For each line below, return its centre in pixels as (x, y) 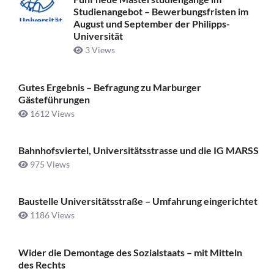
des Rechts (42, 264)
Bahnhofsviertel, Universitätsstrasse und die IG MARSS (139, 150)
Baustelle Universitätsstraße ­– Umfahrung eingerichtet (138, 201)
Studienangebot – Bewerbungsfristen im (161, 12)
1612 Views (51, 113)
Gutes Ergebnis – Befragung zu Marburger (110, 87)
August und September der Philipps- (152, 24)
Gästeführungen (54, 99)
